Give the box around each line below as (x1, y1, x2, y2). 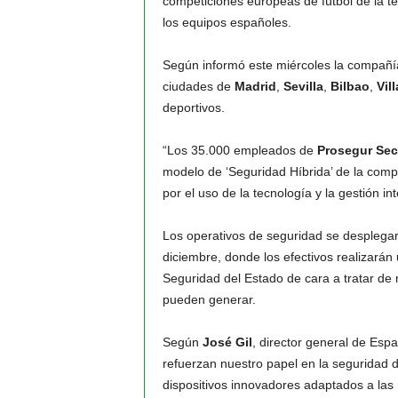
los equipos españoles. (162, 15, 291, 29)
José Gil (202, 335, 252, 349)
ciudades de (162, 79, 235, 93)
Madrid (234, 79, 276, 93)
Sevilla (283, 79, 323, 93)
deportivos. (162, 100, 225, 115)
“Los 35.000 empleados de (162, 143, 317, 157)
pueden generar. (162, 292, 256, 306)
